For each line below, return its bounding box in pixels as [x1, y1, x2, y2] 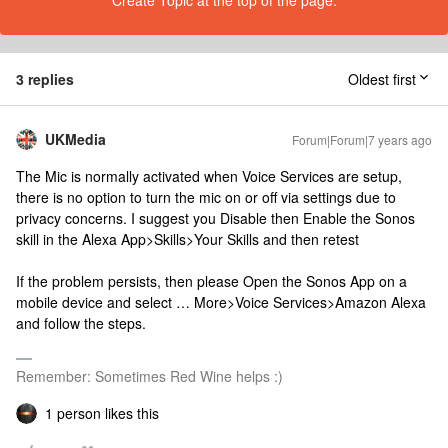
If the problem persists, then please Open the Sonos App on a [16, 271, 407, 291]
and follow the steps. [16, 313, 146, 333]
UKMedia [45, 129, 106, 149]
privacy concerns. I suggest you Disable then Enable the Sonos [16, 208, 415, 228]
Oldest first [348, 69, 416, 89]
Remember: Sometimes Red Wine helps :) [16, 366, 283, 386]
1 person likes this [45, 403, 159, 423]
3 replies [16, 69, 74, 89]
